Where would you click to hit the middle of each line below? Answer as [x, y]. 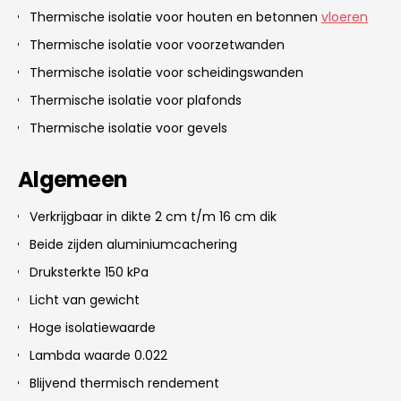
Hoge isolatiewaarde [93, 327]
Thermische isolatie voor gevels [128, 128]
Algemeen [73, 179]
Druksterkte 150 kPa [89, 272]
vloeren [345, 17]
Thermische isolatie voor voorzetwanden [157, 44]
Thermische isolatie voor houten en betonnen [175, 17]
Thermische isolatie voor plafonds [136, 100]
